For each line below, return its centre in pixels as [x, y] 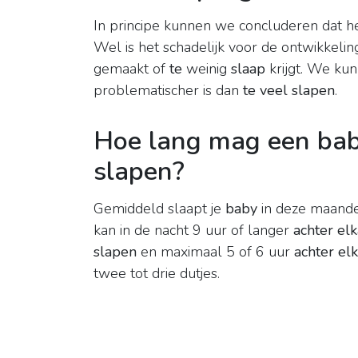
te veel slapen [289, 91]
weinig [207, 69]
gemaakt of [131, 69]
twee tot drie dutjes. [157, 274]
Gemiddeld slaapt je [159, 209]
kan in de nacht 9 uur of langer [193, 231]
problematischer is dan [168, 91]
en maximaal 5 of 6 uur [215, 252]
